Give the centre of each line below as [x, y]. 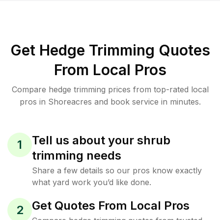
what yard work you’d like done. [92, 182]
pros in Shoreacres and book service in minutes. [110, 102]
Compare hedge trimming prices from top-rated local [110, 89]
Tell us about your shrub [101, 140]
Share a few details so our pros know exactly [117, 170]
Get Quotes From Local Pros [111, 206]
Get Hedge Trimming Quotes [110, 50]
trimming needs [77, 155]
